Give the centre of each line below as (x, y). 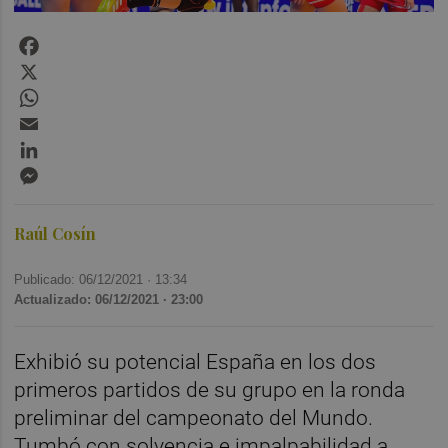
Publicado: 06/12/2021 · (85, 279)
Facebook (77, 40)
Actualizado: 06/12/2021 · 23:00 (109, 299)
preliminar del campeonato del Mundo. (194, 417)
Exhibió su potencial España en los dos (195, 361)
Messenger (83, 170)
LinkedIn (72, 144)
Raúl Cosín (55, 233)
